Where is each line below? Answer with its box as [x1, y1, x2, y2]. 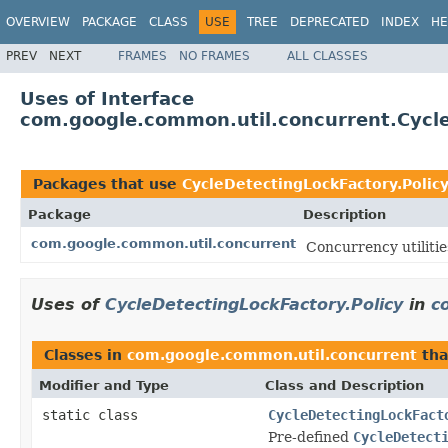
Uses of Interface [20, 87, 194, 109]
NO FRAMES [179, 48, 250, 63]
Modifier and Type [39, 377, 169, 393]
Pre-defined [268, 428, 353, 445]
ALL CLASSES [287, 48, 368, 63]
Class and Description [265, 377, 424, 393]
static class [42, 406, 146, 423]
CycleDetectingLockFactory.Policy [105, 294, 403, 314]
